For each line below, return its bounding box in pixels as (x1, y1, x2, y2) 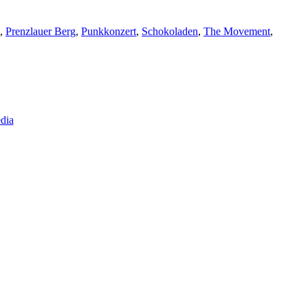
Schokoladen (142, 25, 198, 37)
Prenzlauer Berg (5, 25, 76, 37)
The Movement (203, 25, 270, 37)
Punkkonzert (81, 25, 136, 37)
